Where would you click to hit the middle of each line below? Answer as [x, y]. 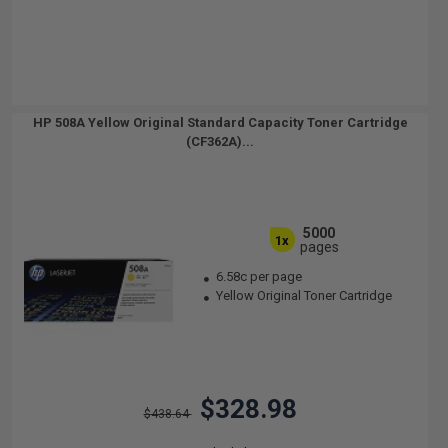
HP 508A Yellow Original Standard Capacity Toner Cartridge [220, 122]
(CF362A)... [220, 141]
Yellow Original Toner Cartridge [303, 295]
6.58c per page [259, 276]
